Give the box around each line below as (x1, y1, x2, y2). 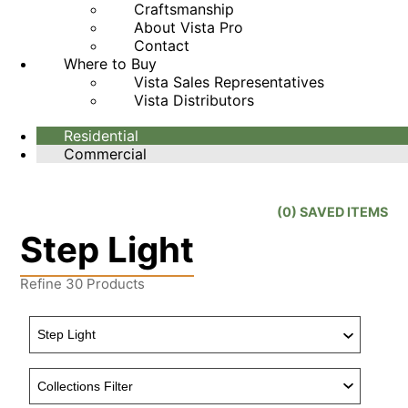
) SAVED (291, 203, 347, 219)
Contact (133, 36, 189, 55)
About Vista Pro (133, 18, 243, 36)
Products (83, 275, 146, 293)
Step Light (20, 229, 195, 271)
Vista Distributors (133, 91, 254, 109)
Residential (64, 127, 138, 146)
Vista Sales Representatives (133, 73, 324, 91)
